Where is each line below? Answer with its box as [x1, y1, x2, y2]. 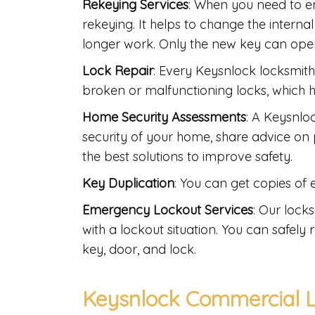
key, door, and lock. [82, 241, 200, 258]
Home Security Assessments [82, 109, 246, 126]
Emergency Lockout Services [82, 202, 253, 219]
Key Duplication [82, 175, 174, 192]
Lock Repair [82, 63, 153, 79]
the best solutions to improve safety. [82, 148, 292, 165]
